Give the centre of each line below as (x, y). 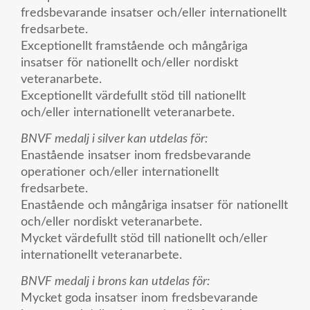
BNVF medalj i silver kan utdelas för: (114, 139)
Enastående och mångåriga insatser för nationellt (154, 205)
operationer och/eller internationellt (121, 172)
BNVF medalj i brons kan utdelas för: (115, 282)
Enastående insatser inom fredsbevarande (136, 155)
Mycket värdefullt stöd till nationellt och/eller (144, 238)
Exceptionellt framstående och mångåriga (134, 46)
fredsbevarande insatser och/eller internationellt (154, 13)
